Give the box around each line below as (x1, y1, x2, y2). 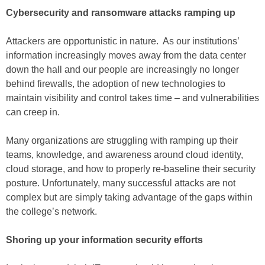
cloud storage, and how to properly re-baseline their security (6, 164, 256, 174)
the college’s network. (6, 206, 97, 216)
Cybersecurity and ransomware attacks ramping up (6, 8, 235, 18)
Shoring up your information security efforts (6, 235, 203, 245)
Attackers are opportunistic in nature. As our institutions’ (6, 36, 239, 46)
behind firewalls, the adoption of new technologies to (6, 79, 225, 89)
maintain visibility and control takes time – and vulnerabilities (6, 93, 259, 103)
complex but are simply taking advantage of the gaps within (6, 192, 253, 202)
